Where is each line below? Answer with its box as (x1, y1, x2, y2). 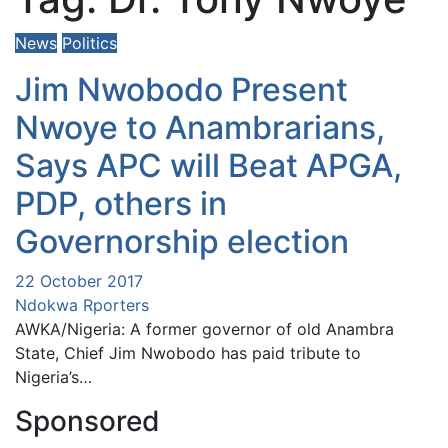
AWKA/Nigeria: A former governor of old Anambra (15, 319, 394, 340)
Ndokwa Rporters (15, 295, 149, 316)
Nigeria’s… (15, 367, 92, 388)
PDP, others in (15, 184, 227, 224)
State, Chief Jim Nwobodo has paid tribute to (15, 343, 361, 364)
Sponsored (15, 404, 160, 439)
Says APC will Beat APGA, (15, 146, 402, 186)
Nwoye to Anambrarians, (15, 108, 385, 148)
